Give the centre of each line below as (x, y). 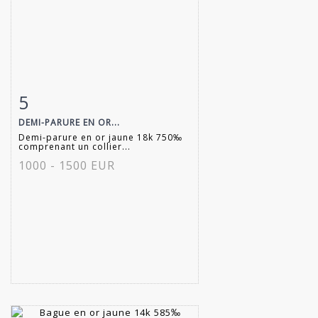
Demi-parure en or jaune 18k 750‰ (100, 137)
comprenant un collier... (75, 146)
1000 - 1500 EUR (67, 165)
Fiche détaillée (64, 99)
